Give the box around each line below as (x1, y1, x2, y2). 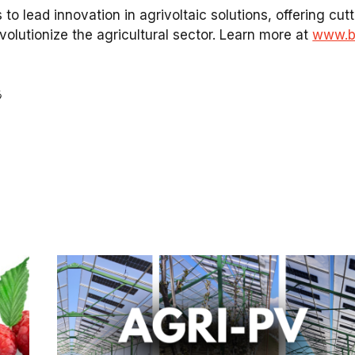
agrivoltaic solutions (139, 7, 269, 24)
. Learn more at (212, 27, 313, 44)
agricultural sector (97, 27, 213, 44)
